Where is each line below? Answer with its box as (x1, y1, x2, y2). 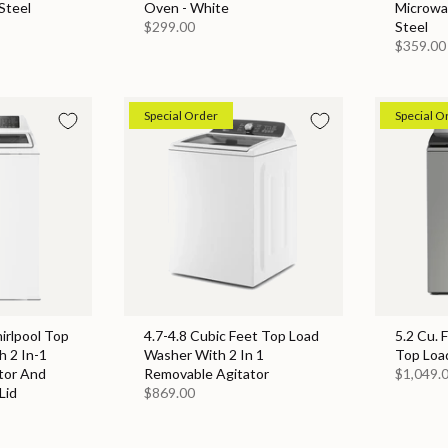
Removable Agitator (143, 365, 269, 383)
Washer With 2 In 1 (143, 346, 264, 364)
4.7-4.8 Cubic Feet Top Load (143, 327, 319, 345)
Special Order (143, 108, 218, 124)
